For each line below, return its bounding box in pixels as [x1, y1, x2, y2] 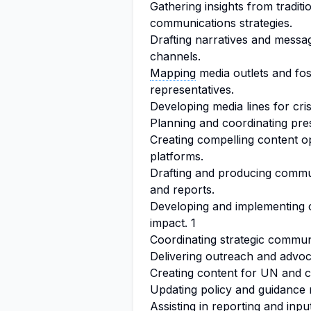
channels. [150, 49, 201, 63]
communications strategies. [150, 16, 292, 30]
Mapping [150, 66, 196, 80]
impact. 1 [150, 216, 196, 230]
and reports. [150, 183, 215, 196]
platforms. [150, 149, 203, 163]
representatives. [150, 83, 234, 96]
